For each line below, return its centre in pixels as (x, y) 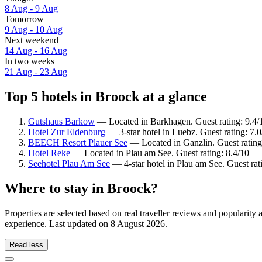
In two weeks (30, 61)
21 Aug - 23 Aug (36, 72)
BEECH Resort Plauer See (78, 142)
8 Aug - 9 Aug (31, 9)
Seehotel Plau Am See (69, 163)
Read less (26, 244)
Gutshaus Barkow (61, 121)
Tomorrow (24, 19)
